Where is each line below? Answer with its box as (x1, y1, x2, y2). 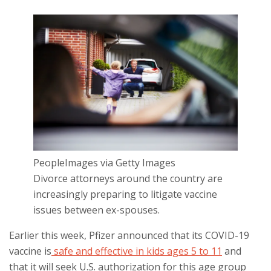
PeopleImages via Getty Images (33, 156, 175, 170)
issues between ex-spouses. (33, 203, 160, 217)
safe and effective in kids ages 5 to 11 (51, 244, 222, 258)
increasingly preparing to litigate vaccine (33, 188, 217, 201)
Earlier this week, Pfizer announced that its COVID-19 (9, 229, 249, 243)
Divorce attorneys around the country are (33, 172, 223, 186)
